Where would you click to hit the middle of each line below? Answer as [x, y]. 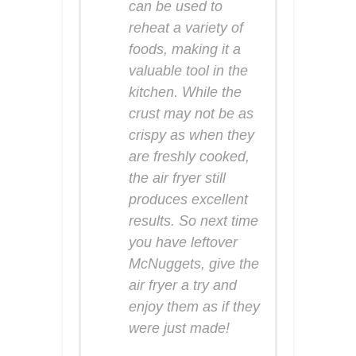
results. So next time [193, 221]
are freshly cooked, [189, 156]
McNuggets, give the [194, 263]
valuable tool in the [188, 70]
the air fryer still [177, 178]
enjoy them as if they [194, 306]
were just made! [179, 328]
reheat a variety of [186, 27]
